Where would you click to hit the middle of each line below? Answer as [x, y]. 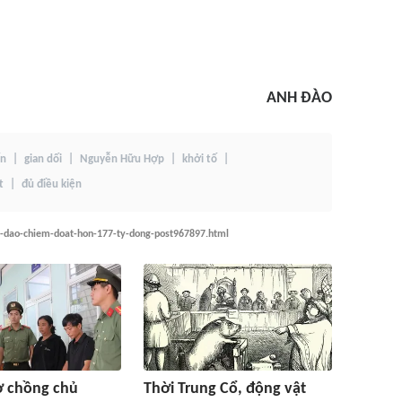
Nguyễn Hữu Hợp [122, 159]
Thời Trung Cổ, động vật [225, 389]
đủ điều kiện [52, 184]
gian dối [43, 159]
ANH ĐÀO [299, 98]
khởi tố [200, 159]
